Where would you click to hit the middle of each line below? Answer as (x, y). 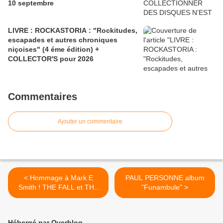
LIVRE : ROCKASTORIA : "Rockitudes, (51, 31)
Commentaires (43, 97)
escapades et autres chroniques (63, 40)
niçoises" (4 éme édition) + (54, 50)
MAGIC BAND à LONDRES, (58, 197)
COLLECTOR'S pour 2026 (51, 59)
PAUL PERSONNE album (165, 178)
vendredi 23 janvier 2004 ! (58, 206)
